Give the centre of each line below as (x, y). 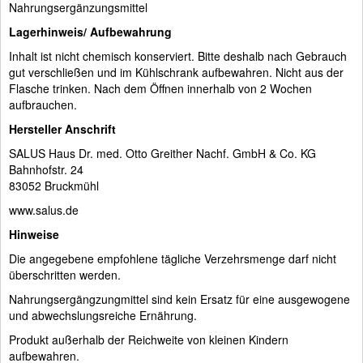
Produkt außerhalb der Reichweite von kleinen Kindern (149, 339)
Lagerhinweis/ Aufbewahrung (90, 31)
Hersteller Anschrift (62, 128)
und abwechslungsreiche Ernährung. (103, 315)
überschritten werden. (65, 274)
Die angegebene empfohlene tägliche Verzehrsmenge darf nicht (173, 258)
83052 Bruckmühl (54, 185)
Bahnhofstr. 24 (46, 169)
